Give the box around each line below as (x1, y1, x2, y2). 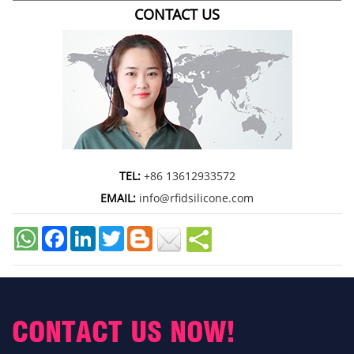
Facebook (67, 224, 116, 240)
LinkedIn (96, 224, 141, 240)
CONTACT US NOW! (12, 314, 235, 349)
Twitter (124, 224, 161, 240)
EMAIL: (100, 190, 139, 206)
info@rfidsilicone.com (139, 190, 254, 206)
